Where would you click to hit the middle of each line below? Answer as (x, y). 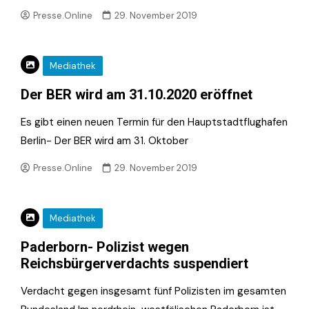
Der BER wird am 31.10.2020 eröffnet (137, 94)
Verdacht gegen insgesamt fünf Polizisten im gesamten (153, 291)
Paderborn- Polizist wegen (105, 247)
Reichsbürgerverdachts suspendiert (134, 263)
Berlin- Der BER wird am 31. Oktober (104, 140)
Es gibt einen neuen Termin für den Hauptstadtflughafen (154, 122)
